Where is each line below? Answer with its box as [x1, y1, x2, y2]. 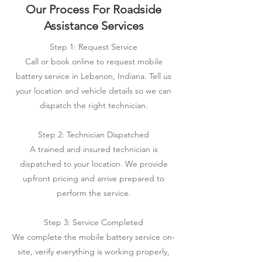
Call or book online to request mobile [25, 56, 163, 67]
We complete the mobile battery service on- [12, 232, 175, 242]
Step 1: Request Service [50, 42, 137, 52]
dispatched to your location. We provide [19, 158, 168, 169]
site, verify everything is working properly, [18, 246, 170, 257]
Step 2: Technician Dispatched [38, 129, 149, 140]
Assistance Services [43, 19, 144, 33]
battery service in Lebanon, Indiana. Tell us [16, 71, 171, 81]
